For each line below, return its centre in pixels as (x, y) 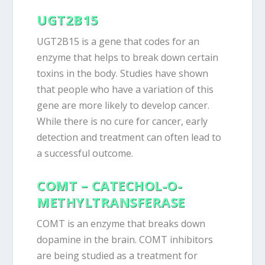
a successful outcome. (85, 153)
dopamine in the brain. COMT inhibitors (125, 239)
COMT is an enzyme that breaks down (121, 223)
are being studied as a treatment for (117, 255)
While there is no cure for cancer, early (122, 122)
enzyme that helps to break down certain (128, 58)
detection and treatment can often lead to (129, 138)
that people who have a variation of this (125, 90)
